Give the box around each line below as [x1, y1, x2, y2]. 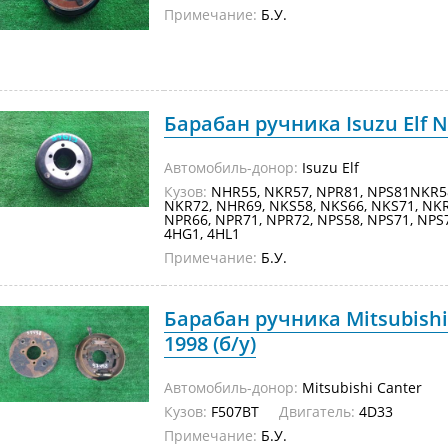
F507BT [207, 402, 279, 421]
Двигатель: [279, 402, 355, 421]
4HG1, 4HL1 [164, 224, 240, 243]
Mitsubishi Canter [298, 378, 422, 397]
